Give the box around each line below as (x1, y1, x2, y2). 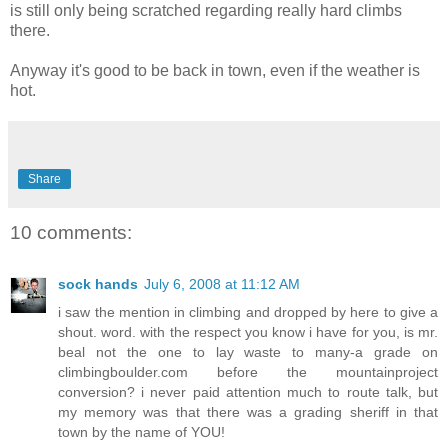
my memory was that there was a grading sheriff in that (58, 404, 438, 421)
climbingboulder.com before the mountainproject (58, 364, 438, 381)
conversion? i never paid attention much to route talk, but (58, 384, 438, 401)
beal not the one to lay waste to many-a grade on (58, 344, 438, 361)
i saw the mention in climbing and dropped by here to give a (58, 304, 438, 321)
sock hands (58, 276, 138, 293)
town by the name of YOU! (58, 424, 225, 441)
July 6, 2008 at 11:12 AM (144, 276, 300, 293)
